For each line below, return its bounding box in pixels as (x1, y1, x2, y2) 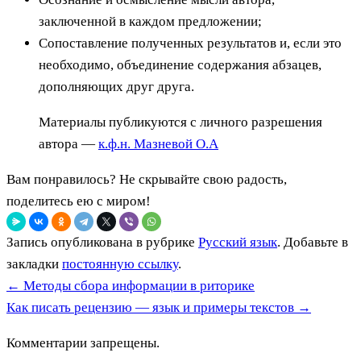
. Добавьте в (277, 234, 348, 250)
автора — (39, 135, 98, 151)
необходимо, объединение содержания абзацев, (39, 56, 322, 73)
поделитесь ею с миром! (6, 193, 151, 209)
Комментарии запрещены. (6, 334, 160, 351)
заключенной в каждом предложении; (39, 13, 262, 29)
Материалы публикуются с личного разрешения (39, 114, 322, 130)
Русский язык (198, 234, 277, 250)
